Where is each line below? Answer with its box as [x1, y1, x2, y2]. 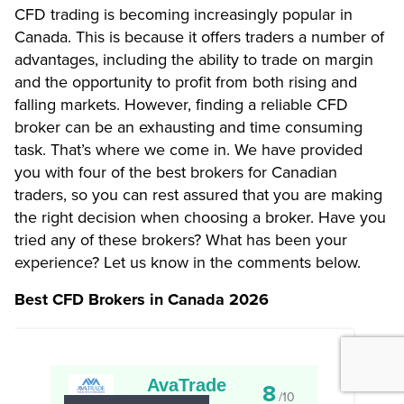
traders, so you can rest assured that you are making [14, 184, 382, 205]
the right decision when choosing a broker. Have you [14, 207, 386, 227]
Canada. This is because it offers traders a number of [14, 26, 384, 47]
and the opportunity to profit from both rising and [14, 71, 357, 92]
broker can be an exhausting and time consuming [14, 116, 363, 137]
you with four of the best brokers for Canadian [14, 161, 337, 182]
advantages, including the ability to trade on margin [14, 49, 373, 69]
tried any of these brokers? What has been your [14, 229, 347, 250]
